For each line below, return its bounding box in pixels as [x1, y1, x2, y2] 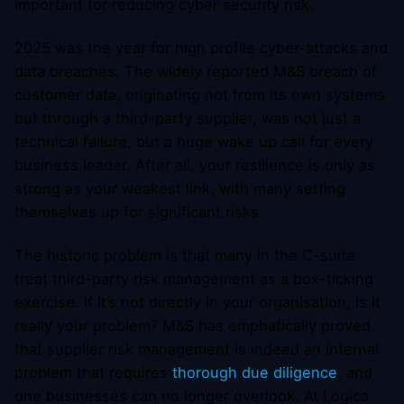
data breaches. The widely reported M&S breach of [14, 62, 377, 81]
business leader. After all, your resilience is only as [14, 156, 375, 175]
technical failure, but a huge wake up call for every [14, 133, 373, 151]
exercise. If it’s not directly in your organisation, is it [14, 293, 381, 312]
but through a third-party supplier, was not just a [14, 109, 361, 128]
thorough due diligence [172, 363, 337, 382]
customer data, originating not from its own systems [14, 86, 385, 105]
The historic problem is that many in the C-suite [14, 246, 355, 265]
